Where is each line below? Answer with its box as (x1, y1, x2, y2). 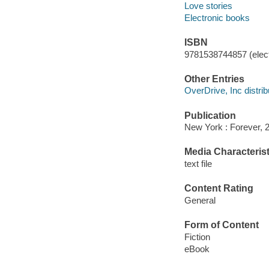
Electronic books (184, 12, 250, 23)
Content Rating (184, 183, 253, 194)
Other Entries (184, 73, 244, 84)
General (184, 195, 216, 205)
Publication (184, 110, 236, 121)
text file (184, 159, 212, 169)
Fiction (184, 231, 210, 242)
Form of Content (184, 220, 259, 231)
